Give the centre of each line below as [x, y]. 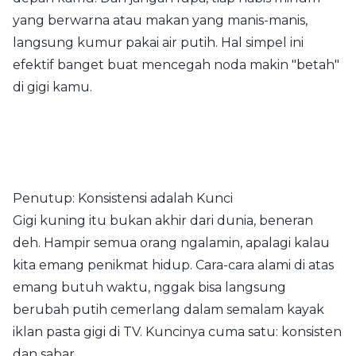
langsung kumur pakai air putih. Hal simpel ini [158, 43]
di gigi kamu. [52, 87]
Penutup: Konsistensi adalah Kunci [123, 198]
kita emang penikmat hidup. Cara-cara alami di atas [173, 265]
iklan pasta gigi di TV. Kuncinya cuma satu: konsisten [177, 332]
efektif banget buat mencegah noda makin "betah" [176, 65]
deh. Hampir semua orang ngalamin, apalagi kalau [171, 243]
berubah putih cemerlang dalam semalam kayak [168, 310]
